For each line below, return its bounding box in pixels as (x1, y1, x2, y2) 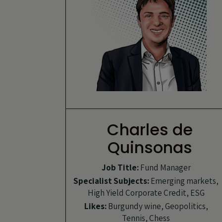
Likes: (84, 200, 107, 212)
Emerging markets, (149, 175, 219, 186)
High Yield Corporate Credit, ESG (87, 187, 205, 198)
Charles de (107, 118, 193, 141)
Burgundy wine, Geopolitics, (106, 200, 208, 212)
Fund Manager (138, 162, 191, 173)
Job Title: (101, 162, 139, 173)
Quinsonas (107, 136, 192, 159)
